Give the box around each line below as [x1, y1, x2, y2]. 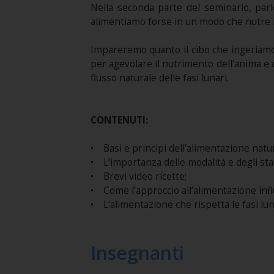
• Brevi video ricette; [90, 170, 187, 183]
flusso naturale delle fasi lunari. [90, 72, 229, 84]
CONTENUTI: [90, 114, 148, 127]
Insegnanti [90, 240, 184, 265]
